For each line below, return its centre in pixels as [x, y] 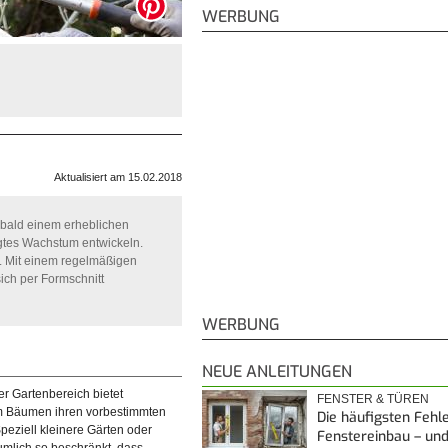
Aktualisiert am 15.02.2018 [118, 177]
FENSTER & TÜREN [373, 398]
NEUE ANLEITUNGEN [277, 371]
